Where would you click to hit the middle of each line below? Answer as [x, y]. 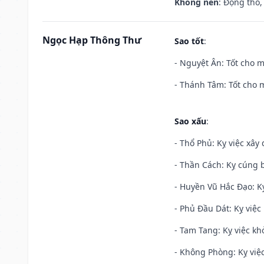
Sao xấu [190, 121]
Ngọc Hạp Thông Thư [92, 40]
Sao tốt [189, 41]
